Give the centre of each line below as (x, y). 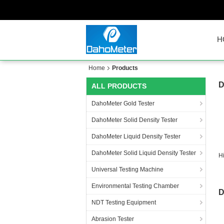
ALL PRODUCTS (119, 86)
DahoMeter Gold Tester (123, 103)
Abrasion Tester (113, 219)
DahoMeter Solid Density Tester (134, 120)
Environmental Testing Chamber (135, 186)
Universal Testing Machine (127, 169)
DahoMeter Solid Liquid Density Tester (144, 153)
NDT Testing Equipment (124, 202)
